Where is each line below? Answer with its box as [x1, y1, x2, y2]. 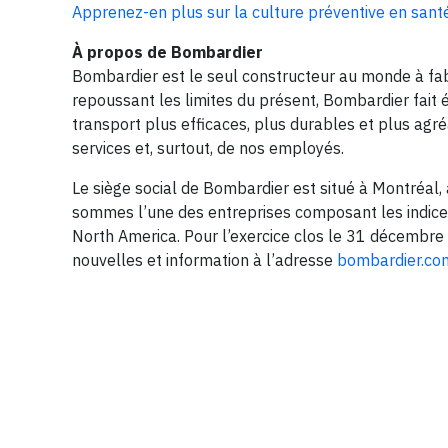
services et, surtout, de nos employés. [72, 138, 344, 158]
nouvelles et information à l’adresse [72, 250, 337, 270]
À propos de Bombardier [72, 42, 263, 62]
